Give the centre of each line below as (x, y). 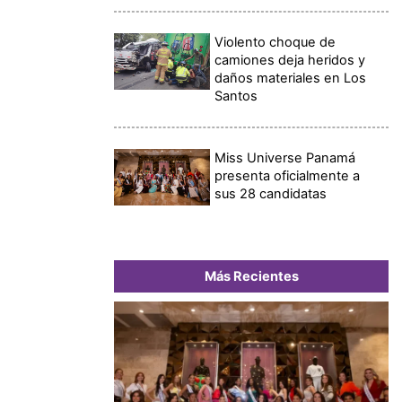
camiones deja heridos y (290, 60)
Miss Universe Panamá (285, 157)
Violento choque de (275, 42)
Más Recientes (251, 276)
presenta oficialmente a (288, 175)
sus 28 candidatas (271, 193)
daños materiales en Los (291, 78)
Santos (236, 96)
